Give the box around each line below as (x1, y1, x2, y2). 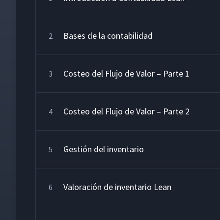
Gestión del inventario (63, 143, 144, 155)
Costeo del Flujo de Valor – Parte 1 (63, 68, 190, 79)
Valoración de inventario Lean (63, 181, 171, 192)
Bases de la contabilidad (63, 30, 153, 41)
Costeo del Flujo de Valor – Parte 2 (63, 106, 190, 117)
